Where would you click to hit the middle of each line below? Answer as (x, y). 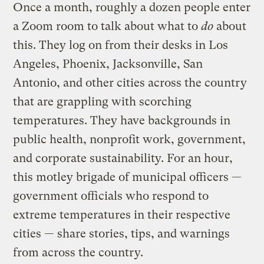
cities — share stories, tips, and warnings (122, 233)
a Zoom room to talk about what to (107, 26)
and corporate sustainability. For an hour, (123, 158)
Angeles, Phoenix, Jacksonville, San (108, 64)
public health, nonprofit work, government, (130, 139)
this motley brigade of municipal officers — (128, 177)
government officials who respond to (111, 196)
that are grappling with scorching (103, 101)
